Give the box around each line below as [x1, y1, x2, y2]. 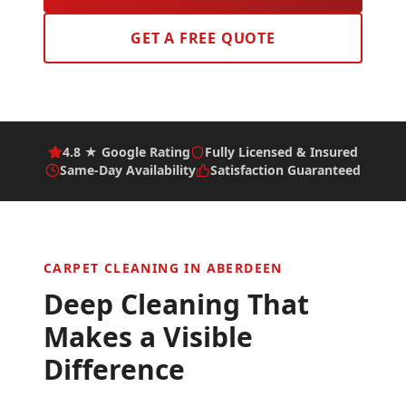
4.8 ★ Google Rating [63, 143, 190, 160]
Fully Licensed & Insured [205, 143, 358, 160]
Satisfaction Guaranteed [210, 161, 361, 179]
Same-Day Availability [60, 161, 196, 179]
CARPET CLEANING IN [43, 259, 207, 276]
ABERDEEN [206, 259, 283, 276]
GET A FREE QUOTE [130, 28, 275, 48]
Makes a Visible [43, 318, 253, 355]
